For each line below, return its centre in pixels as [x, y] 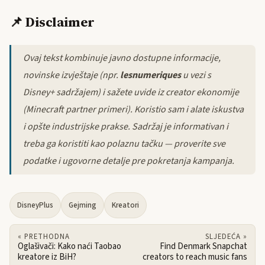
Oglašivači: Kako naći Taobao [69, 247]
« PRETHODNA [43, 237]
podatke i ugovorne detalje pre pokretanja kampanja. [129, 161]
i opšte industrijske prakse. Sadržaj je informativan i [126, 127]
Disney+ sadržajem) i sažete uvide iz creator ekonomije [131, 93]
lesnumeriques [151, 75]
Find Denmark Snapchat [204, 247]
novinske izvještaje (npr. [72, 75]
